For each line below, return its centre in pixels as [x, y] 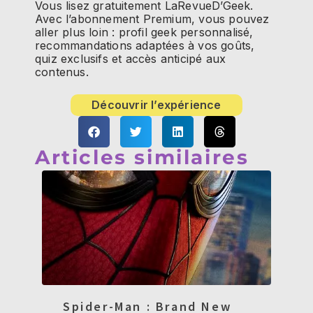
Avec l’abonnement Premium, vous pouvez [152, 19]
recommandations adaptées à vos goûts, [145, 45]
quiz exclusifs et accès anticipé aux [131, 58]
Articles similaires [142, 158]
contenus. [62, 72]
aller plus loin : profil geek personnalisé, [144, 32]
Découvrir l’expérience [156, 105]
